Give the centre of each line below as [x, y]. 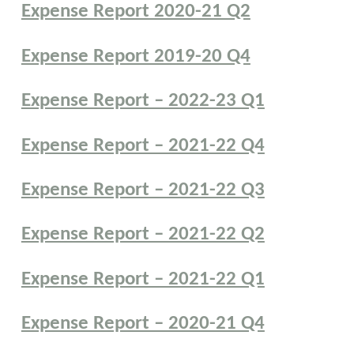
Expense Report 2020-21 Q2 [136, 12]
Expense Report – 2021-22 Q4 [143, 145]
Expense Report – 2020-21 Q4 [143, 324]
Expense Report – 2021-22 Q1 [143, 279]
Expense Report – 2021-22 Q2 [143, 235]
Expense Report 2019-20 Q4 [136, 56]
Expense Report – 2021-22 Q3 [143, 190]
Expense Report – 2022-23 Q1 [143, 101]
